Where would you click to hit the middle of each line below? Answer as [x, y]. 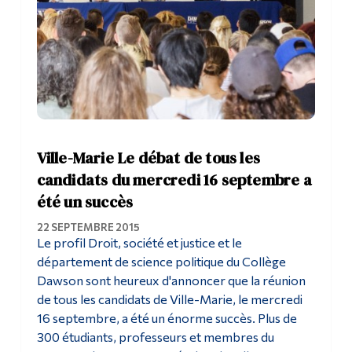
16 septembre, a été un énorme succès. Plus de [167, 318]
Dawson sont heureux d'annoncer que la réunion [171, 280]
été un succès [85, 202]
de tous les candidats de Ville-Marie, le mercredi [169, 299]
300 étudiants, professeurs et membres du [155, 337]
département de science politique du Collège [161, 262]
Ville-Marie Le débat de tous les [148, 158]
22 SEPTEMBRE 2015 [88, 227]
